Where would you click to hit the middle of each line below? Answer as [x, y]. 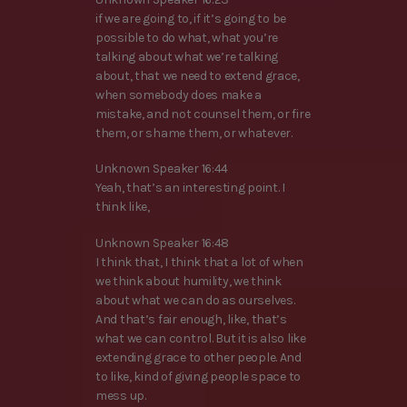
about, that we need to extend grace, [198, 76]
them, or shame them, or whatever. [194, 134]
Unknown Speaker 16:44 [162, 169]
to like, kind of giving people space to [199, 376]
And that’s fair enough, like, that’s [191, 319]
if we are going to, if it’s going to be [191, 19]
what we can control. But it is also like [201, 338]
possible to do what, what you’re [187, 38]
